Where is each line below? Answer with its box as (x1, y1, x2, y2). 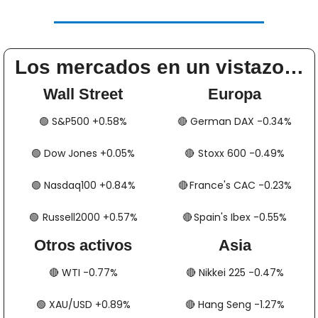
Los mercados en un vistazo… (14, 56, 304, 79)
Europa (208, 85, 262, 104)
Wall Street (43, 85, 124, 104)
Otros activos (34, 236, 133, 255)
